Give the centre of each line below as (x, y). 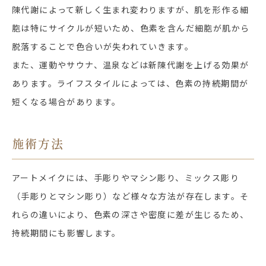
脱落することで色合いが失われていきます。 (103, 47)
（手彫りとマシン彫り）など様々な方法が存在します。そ (131, 196)
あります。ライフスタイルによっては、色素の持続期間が (130, 83)
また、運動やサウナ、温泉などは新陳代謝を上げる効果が (131, 65)
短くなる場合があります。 (66, 102)
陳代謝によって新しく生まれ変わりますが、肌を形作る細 (131, 10)
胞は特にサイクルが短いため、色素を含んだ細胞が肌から (131, 28)
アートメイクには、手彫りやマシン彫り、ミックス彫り (126, 178)
